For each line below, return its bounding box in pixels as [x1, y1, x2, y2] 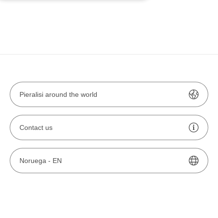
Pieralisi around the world [19, 91, 97, 98]
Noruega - [19, 157, 53, 164]
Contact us [19, 124, 53, 131]
